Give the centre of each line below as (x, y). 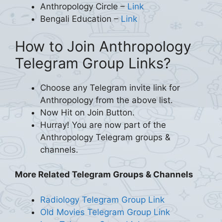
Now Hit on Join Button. (87, 112)
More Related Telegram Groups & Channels (104, 174)
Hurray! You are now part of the (103, 125)
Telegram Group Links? (93, 63)
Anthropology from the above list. (107, 100)
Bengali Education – (81, 19)
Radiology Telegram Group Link (102, 199)
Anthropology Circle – (84, 6)
